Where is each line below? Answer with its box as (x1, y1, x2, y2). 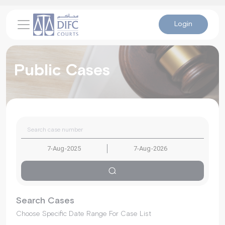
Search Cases (16, 196, 74, 205)
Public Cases (14, 63, 110, 79)
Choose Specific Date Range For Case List (16, 210, 151, 217)
